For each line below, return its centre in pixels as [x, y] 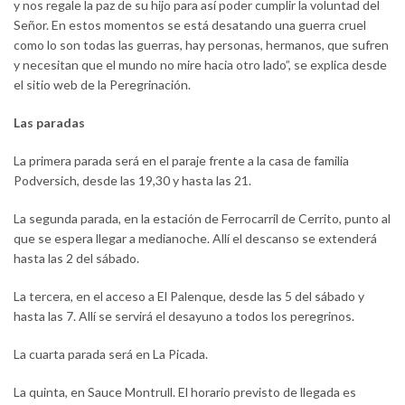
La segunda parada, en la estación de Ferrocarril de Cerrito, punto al [202, 218]
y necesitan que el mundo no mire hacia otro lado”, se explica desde [200, 64]
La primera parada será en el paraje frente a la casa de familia [181, 160]
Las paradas [49, 122]
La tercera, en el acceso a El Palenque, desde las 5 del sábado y [189, 296]
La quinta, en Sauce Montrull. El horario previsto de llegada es [185, 391]
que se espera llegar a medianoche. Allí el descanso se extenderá [195, 238]
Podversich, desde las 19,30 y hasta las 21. [132, 180]
